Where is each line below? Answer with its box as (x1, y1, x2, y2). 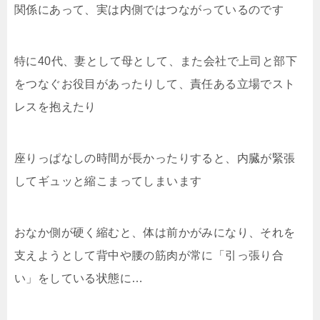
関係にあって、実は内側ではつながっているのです (14, 4, 284, 16)
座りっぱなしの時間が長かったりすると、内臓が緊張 (14, 152, 296, 164)
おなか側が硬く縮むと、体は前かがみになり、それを (14, 226, 296, 239)
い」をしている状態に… (14, 272, 144, 284)
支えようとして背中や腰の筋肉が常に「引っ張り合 (14, 249, 284, 261)
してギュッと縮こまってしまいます (14, 175, 202, 187)
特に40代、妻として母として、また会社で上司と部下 (14, 55, 297, 67)
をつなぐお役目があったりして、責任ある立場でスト (14, 78, 296, 90)
